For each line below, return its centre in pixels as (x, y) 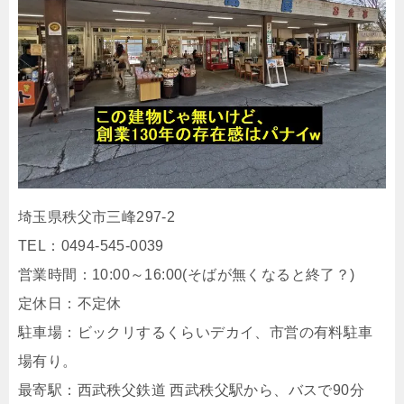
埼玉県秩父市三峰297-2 (97, 217)
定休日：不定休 (70, 303)
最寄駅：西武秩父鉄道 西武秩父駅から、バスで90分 (191, 390)
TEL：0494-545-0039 (91, 246)
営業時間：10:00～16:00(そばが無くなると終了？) (187, 275)
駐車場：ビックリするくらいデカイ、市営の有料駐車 (196, 332)
